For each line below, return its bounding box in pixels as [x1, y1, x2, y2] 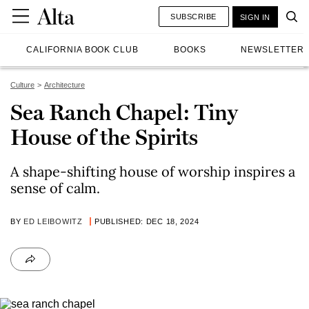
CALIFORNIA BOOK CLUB [26, 45, 139, 54]
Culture [10, 81, 34, 89]
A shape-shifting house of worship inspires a [10, 163, 295, 180]
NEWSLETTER [241, 45, 304, 54]
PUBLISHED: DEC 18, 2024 [94, 217, 199, 226]
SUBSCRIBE [170, 12, 217, 21]
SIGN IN [239, 12, 270, 21]
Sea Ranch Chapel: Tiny [10, 99, 238, 126]
